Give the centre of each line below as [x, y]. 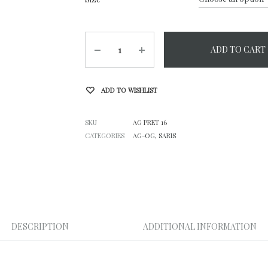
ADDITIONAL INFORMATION [200, 226]
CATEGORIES [104, 135]
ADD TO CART [238, 49]
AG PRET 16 [150, 122]
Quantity [106, 40]
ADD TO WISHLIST [129, 90]
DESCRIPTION [40, 226]
